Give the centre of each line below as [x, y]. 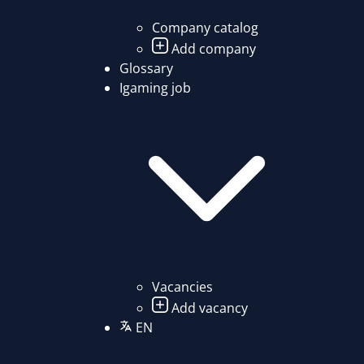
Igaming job [155, 88]
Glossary [146, 69]
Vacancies [182, 287]
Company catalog [205, 28]
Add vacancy [208, 308]
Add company [212, 49]
